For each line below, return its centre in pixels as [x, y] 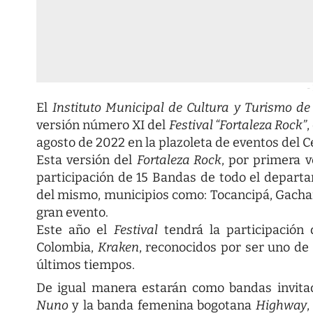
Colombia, [67, 247]
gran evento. [72, 212]
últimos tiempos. [86, 264]
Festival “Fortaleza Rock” [238, 125]
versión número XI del [103, 125]
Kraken [118, 247]
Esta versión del [87, 160]
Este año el [75, 230]
